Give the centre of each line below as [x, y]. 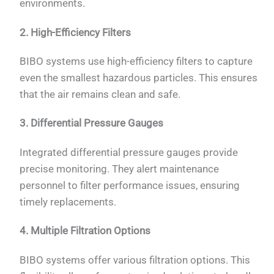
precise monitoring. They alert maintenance [120, 168]
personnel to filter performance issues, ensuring [130, 185]
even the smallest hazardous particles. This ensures [139, 77]
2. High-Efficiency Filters [76, 32]
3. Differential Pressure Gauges [92, 123]
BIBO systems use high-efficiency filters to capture [136, 61]
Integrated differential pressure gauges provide [129, 152]
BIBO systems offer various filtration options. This [135, 260]
